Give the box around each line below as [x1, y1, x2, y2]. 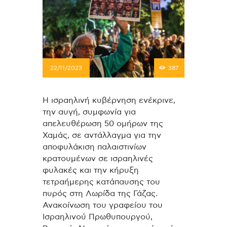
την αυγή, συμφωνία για [43, 107, 136, 116]
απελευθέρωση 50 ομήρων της [43, 119, 163, 128]
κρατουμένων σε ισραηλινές [43, 154, 153, 163]
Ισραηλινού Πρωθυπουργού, [43, 212, 153, 221]
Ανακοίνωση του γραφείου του [43, 201, 163, 209]
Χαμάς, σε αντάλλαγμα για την [43, 131, 161, 139]
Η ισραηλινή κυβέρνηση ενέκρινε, [43, 96, 175, 104]
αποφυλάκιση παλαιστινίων [43, 142, 146, 151]
